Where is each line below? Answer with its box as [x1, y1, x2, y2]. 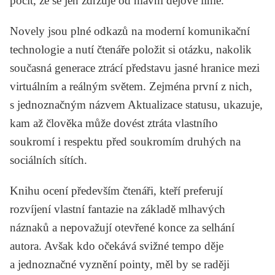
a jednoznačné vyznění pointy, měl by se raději [10, 257, 230, 271]
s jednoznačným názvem [10, 98, 125, 111]
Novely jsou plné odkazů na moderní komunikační [10, 24, 250, 37]
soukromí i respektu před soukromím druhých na [10, 134, 241, 148]
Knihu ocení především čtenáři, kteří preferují [10, 184, 223, 197]
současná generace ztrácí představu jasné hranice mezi [10, 61, 260, 74]
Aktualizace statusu [125, 98, 217, 111]
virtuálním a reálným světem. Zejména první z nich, [10, 79, 252, 93]
